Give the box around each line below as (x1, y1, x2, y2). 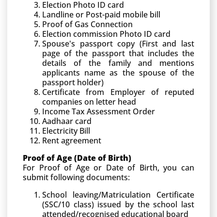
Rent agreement (42, 135, 101, 146)
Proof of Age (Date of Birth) (23, 153, 131, 163)
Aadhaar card (42, 116, 92, 126)
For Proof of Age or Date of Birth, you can (23, 162, 194, 173)
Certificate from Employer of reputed (42, 87, 194, 97)
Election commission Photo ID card (42, 29, 170, 39)
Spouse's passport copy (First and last (42, 38, 194, 49)
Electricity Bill (42, 125, 90, 136)
